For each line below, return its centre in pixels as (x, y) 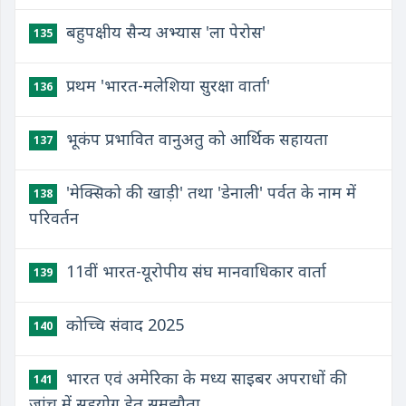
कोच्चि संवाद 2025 (123, 324)
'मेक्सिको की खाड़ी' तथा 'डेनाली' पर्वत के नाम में (209, 192)
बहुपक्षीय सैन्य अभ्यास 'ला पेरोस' (164, 32)
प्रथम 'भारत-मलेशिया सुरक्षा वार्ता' (166, 85)
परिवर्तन (54, 217)
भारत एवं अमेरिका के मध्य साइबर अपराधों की (204, 378)
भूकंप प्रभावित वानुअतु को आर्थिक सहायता (195, 139)
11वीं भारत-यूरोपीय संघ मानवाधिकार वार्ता (194, 271)
